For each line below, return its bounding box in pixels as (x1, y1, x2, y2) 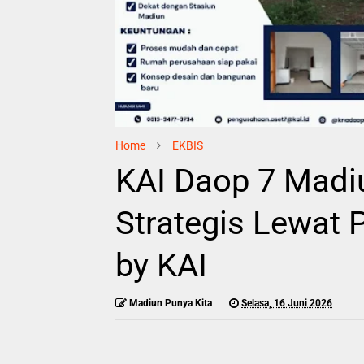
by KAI (115, 245, 207, 284)
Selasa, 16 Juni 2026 (241, 297, 332, 309)
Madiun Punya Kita (129, 297, 212, 309)
